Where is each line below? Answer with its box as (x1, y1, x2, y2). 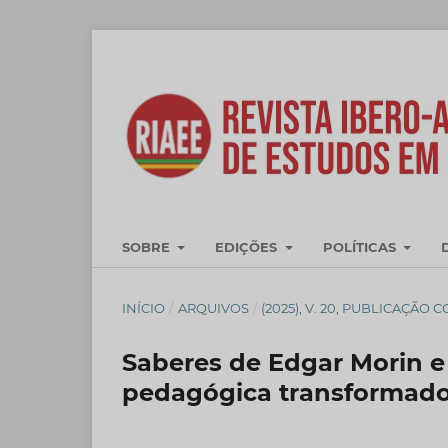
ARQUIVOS (177, 299, 249, 316)
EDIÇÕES (215, 238, 282, 255)
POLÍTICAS (322, 238, 400, 255)
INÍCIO (122, 299, 165, 316)
